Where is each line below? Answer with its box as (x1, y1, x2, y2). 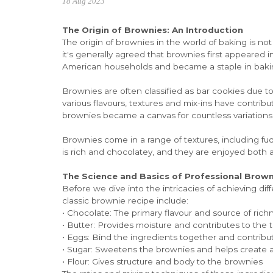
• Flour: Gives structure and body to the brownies (62, 256, 263, 266)
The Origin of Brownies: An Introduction (62, 24, 243, 35)
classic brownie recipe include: (62, 195, 188, 205)
